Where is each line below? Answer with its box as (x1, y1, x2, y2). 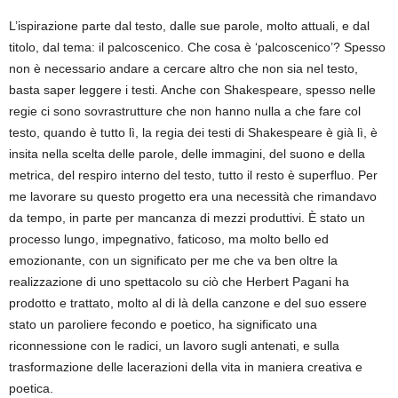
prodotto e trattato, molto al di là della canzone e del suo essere (9, 296, 367, 310)
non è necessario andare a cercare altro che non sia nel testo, (9, 61, 358, 76)
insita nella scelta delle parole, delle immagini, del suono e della (9, 147, 365, 161)
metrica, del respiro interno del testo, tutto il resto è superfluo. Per (9, 168, 378, 182)
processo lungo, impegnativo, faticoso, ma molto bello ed (9, 232, 329, 246)
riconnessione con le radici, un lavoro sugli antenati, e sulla (9, 338, 339, 353)
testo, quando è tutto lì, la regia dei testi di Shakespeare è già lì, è (9, 125, 378, 139)
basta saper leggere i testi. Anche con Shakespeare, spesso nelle (9, 83, 376, 97)
